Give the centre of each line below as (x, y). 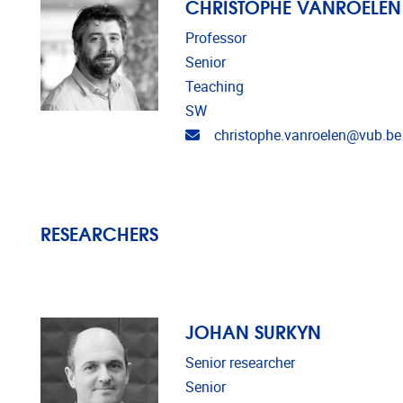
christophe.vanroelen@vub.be (307, 135)
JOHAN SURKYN (253, 331)
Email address (243, 134)
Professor (215, 38)
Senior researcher (240, 363)
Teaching (214, 87)
